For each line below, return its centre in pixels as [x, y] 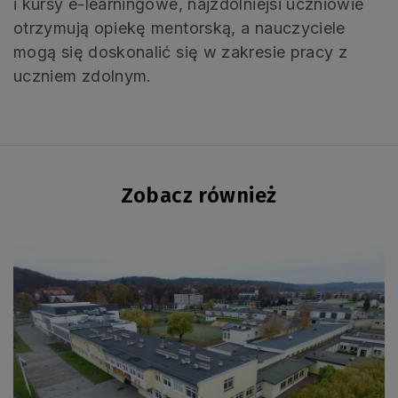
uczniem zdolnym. [83, 76]
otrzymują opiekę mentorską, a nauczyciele [179, 28]
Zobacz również [199, 196]
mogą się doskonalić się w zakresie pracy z [181, 52]
